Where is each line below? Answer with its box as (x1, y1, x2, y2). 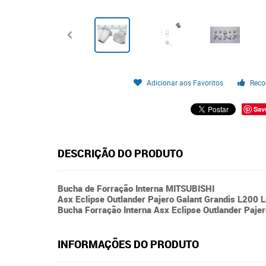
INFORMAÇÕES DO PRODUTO (58, 237, 199, 251)
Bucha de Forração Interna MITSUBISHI (58, 182, 214, 194)
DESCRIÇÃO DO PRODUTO (58, 146, 183, 160)
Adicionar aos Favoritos (147, 78, 224, 87)
